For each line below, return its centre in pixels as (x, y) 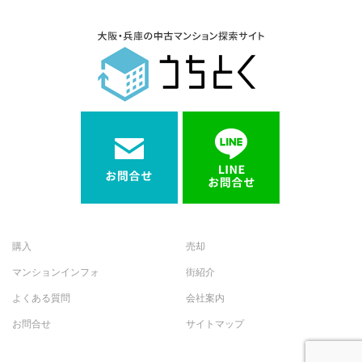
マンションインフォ (56, 273)
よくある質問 (41, 299)
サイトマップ (215, 324)
